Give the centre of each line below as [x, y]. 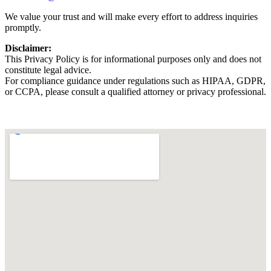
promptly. [23, 27]
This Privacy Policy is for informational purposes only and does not [133, 59]
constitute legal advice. [48, 70]
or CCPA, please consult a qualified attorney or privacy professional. [135, 91]
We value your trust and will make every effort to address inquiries [131, 16]
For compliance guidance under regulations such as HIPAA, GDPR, [135, 80]
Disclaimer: [28, 48]
